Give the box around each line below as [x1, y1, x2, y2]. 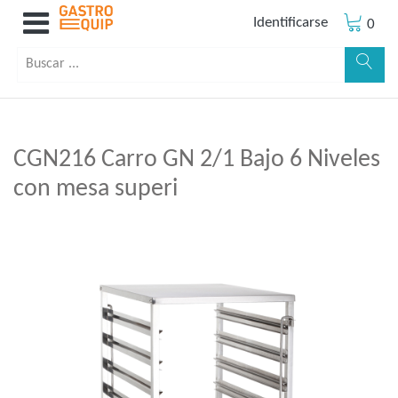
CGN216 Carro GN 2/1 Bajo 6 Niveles [13, 147, 380, 172]
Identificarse [253, 14, 329, 30]
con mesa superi [13, 177, 178, 202]
